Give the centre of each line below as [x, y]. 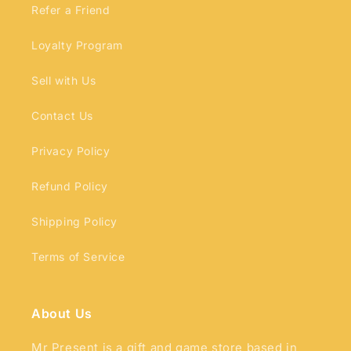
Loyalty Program [77, 45]
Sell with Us [64, 80]
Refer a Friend [71, 10]
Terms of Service [78, 257]
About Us [62, 313]
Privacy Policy [71, 151]
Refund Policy [70, 186]
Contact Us [62, 116]
